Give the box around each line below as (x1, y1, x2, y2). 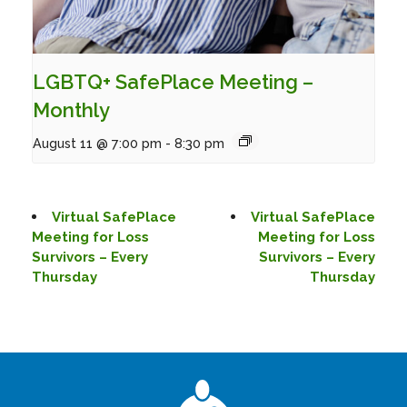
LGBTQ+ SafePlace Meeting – (33, 70, 313, 94)
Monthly (33, 98, 110, 123)
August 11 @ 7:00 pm (33, 135, 162, 152)
